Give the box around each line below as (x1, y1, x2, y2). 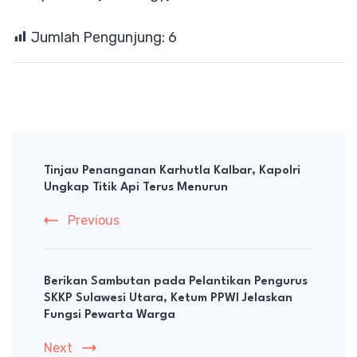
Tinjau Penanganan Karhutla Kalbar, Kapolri (44, 164, 300, 177)
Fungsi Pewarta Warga (44, 308, 175, 321)
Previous (68, 212, 120, 228)
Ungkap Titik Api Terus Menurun (44, 181, 228, 194)
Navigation (11, 164, 127, 187)
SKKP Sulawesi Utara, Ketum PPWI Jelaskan (44, 292, 292, 304)
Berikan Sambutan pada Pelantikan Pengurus (44, 275, 308, 288)
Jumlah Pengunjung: (31, 28, 165, 46)
